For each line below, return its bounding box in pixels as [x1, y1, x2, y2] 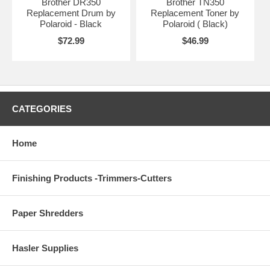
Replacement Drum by [26, 7, 116, 18]
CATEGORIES [12, 103, 72, 114]
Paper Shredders [12, 207, 83, 218]
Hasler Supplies [12, 242, 78, 253]
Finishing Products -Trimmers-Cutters [12, 172, 172, 183]
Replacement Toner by [151, 7, 240, 18]
